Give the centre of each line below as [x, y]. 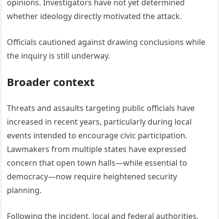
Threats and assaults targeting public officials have [101, 108]
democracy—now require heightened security [92, 176]
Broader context [51, 82]
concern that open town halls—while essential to [97, 163]
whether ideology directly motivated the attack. [95, 16]
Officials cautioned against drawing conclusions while [106, 42]
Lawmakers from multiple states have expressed [97, 149]
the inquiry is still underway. [59, 56]
